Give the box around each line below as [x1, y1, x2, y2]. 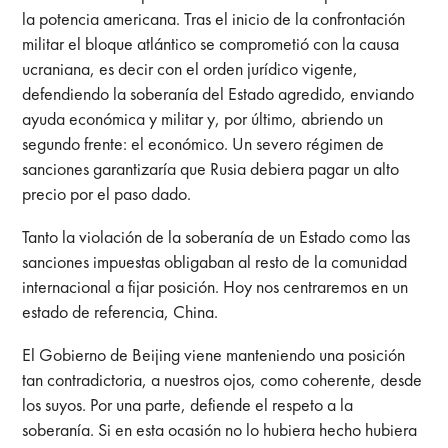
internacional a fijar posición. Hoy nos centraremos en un [22, 274, 409, 298]
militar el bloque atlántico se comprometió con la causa [22, 31, 400, 55]
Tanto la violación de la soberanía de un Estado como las [22, 224, 411, 248]
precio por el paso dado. [22, 181, 192, 205]
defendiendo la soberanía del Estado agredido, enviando [22, 81, 415, 105]
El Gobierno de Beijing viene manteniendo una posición [22, 342, 406, 366]
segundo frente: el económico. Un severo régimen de [22, 131, 385, 155]
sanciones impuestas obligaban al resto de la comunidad [22, 249, 408, 273]
